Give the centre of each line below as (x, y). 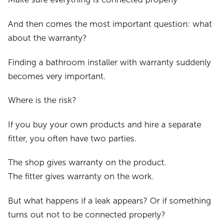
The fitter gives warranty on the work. (81, 177)
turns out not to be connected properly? (87, 215)
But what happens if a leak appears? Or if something (110, 201)
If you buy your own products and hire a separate (105, 124)
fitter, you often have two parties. (72, 138)
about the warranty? (48, 38)
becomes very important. (57, 76)
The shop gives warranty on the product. (87, 163)
